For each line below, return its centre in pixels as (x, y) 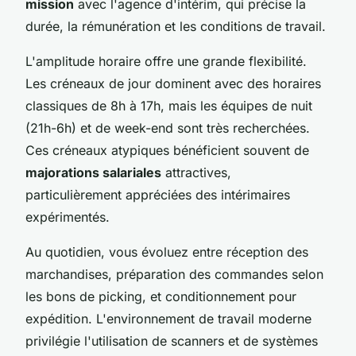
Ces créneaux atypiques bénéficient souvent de (167, 150)
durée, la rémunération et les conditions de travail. (176, 26)
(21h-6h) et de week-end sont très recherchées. (168, 128)
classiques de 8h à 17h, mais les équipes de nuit (169, 105)
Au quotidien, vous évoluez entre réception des (167, 252)
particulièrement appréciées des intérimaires (158, 194)
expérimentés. (68, 217)
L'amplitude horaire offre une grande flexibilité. (166, 61)
